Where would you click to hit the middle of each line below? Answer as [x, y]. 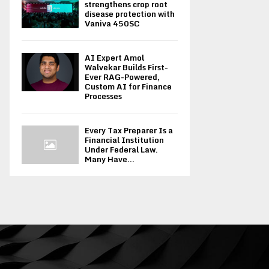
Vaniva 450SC [112, 24]
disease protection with [130, 14]
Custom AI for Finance [128, 87]
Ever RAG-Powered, [122, 77]
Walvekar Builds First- [126, 68]
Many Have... [110, 159]
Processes [103, 96]
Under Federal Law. [121, 150]
